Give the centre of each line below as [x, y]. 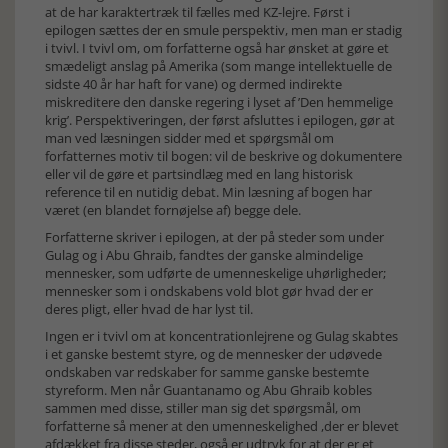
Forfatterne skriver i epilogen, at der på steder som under [214, 237]
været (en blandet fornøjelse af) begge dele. [173, 210]
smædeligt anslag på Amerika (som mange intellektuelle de [218, 66]
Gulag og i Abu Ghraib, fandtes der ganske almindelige [204, 255]
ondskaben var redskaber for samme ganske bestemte [207, 372]
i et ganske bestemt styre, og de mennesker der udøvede [213, 354]
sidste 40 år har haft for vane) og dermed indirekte [193, 84]
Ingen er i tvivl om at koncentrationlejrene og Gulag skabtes [221, 336]
